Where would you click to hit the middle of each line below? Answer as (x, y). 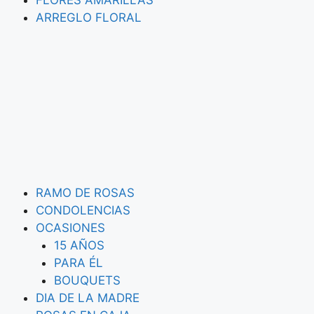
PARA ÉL (78, 263)
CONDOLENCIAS (83, 210)
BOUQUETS (87, 280)
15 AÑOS (79, 245)
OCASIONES (70, 228)
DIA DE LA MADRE (88, 298)
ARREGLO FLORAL (89, 18)
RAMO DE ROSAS (85, 193)
